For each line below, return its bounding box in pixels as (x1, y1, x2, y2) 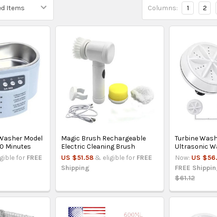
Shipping (61, 163, 90, 172)
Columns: (148, 3, 178, 12)
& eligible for (95, 153, 137, 162)
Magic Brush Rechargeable (61, 134, 146, 142)
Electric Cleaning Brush (61, 142, 136, 151)
